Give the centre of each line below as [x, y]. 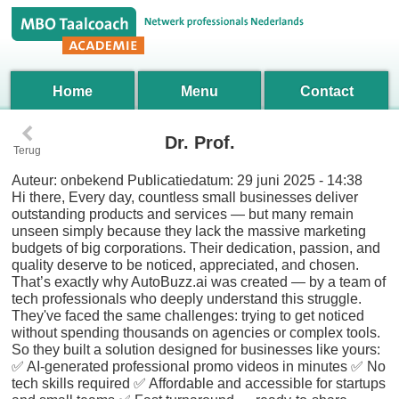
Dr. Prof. [199, 142]
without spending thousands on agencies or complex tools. [196, 333]
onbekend [93, 180]
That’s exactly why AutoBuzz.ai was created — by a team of [199, 282]
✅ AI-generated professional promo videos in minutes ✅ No [199, 366]
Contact [326, 91]
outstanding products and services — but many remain [183, 214]
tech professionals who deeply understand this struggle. [187, 299]
